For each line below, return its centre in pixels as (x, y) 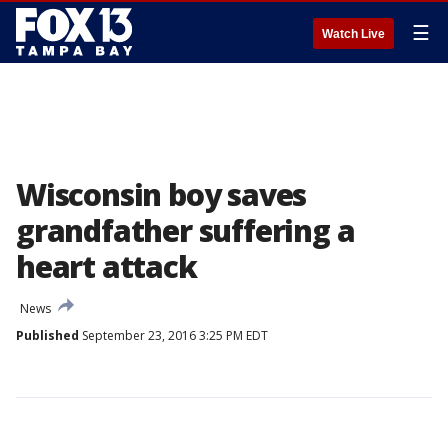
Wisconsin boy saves (161, 194)
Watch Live (353, 34)
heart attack (106, 266)
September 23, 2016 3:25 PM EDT (173, 335)
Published (47, 335)
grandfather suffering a (185, 230)
